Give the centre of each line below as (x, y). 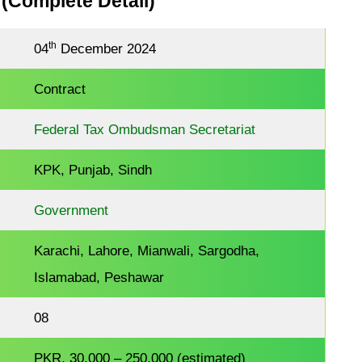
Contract (60, 89)
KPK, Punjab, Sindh (93, 170)
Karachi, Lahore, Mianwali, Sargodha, (147, 251)
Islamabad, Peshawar (99, 278)
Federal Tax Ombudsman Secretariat (145, 130)
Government (72, 210)
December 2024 (107, 49)
